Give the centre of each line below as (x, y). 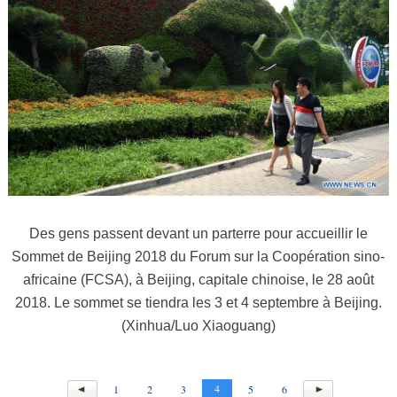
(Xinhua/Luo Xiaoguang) (198, 326)
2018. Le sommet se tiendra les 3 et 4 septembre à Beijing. (198, 303)
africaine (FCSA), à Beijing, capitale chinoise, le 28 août (198, 280)
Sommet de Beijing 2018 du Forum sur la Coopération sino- (198, 257)
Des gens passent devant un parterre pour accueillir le (198, 234)
